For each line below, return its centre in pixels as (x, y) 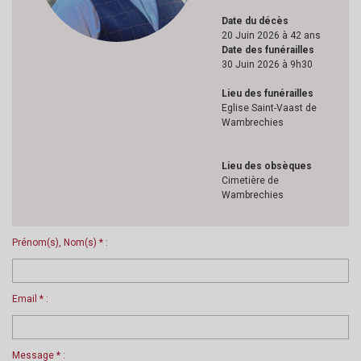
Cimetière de (250, 180)
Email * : (30, 299)
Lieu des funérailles (268, 93)
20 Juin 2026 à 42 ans (271, 35)
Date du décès (255, 21)
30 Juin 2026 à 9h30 (267, 64)
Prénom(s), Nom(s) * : (60, 243)
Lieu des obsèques (267, 166)
